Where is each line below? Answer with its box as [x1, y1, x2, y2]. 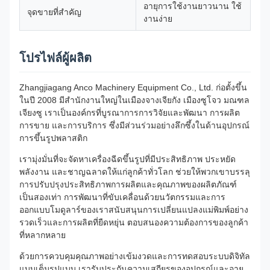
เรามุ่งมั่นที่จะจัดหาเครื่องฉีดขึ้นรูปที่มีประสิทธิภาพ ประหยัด [19, 154, 236, 164]
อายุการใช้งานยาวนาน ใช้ [143, 1, 242, 11]
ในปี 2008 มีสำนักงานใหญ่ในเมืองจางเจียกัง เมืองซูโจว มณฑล [19, 95, 250, 105]
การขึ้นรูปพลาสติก [19, 133, 87, 143]
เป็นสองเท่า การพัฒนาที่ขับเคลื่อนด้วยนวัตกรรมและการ [19, 192, 225, 202]
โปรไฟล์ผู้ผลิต [19, 51, 92, 64]
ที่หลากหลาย [19, 230, 66, 240]
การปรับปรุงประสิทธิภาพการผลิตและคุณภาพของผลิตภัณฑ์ [19, 180, 237, 189]
